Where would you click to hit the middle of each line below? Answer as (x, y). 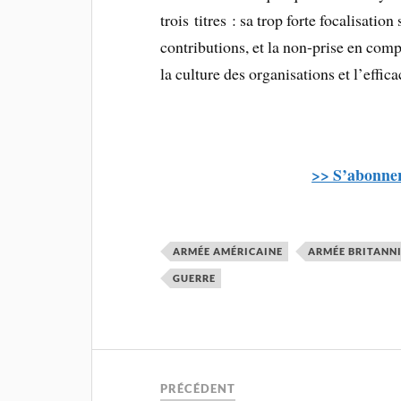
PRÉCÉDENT (198, 389)
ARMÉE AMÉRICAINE (228, 252)
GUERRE (195, 278)
